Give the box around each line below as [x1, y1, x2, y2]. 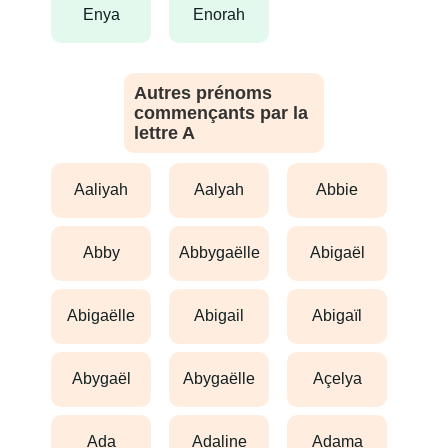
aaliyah [85, 181, 128, 199]
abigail [205, 307, 244, 325]
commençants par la [134, 102, 308, 123]
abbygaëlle [189, 244, 260, 262]
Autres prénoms [134, 82, 272, 103]
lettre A [134, 122, 195, 143]
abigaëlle [78, 307, 135, 325]
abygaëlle [194, 370, 255, 388]
